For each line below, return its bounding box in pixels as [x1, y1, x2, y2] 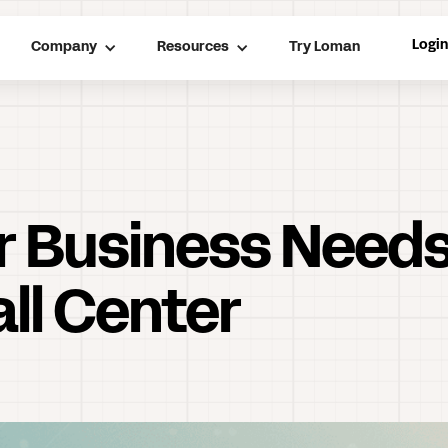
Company [31, 41, 98, 54]
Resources [157, 41, 230, 54]
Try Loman [289, 41, 361, 54]
